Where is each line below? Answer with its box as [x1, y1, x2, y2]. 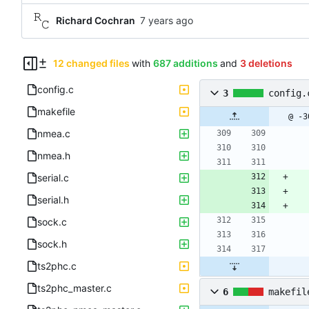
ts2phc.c [37, 259, 77, 272]
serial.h [37, 193, 69, 206]
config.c [37, 83, 74, 95]
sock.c [37, 215, 67, 228]
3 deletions [239, 57, 292, 69]
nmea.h [37, 149, 70, 161]
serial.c [37, 171, 69, 183]
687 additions [152, 57, 218, 69]
